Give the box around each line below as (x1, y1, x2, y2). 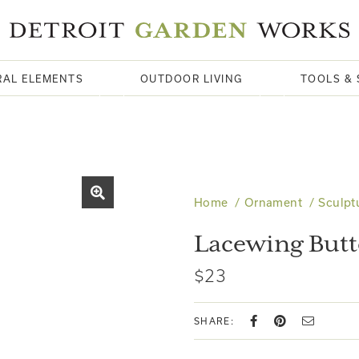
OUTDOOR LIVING (139, 73, 244, 84)
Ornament (244, 196, 303, 209)
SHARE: (193, 315, 235, 326)
